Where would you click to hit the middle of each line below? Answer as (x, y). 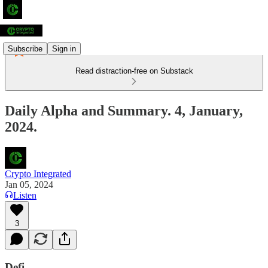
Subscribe (25, 48)
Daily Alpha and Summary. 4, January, (124, 110)
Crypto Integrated (38, 173)
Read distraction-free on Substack (134, 71)
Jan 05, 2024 (29, 184)
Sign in (64, 48)
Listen (25, 195)
